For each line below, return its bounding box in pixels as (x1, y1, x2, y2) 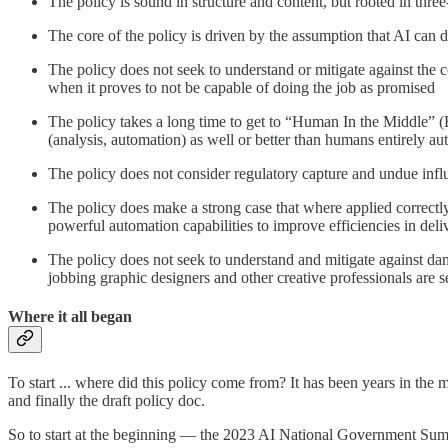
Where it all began (8, 307, 132, 325)
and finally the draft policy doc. (8, 392, 205, 410)
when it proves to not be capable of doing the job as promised (48, 78, 435, 96)
